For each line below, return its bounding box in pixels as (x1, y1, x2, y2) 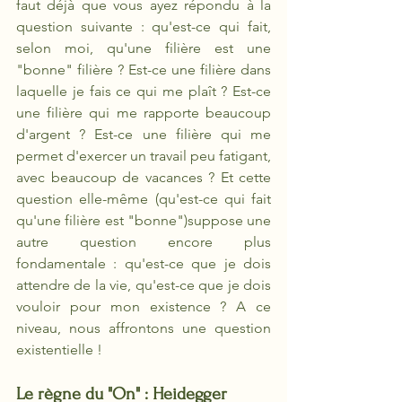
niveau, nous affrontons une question (16, 319, 271, 336)
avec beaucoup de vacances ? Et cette (16, 169, 271, 186)
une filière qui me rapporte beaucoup (16, 104, 271, 121)
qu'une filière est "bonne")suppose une (16, 212, 271, 229)
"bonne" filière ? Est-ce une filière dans (16, 61, 271, 78)
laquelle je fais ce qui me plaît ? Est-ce (16, 83, 271, 100)
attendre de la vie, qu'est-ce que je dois (16, 276, 271, 293)
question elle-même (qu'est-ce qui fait (16, 190, 271, 207)
